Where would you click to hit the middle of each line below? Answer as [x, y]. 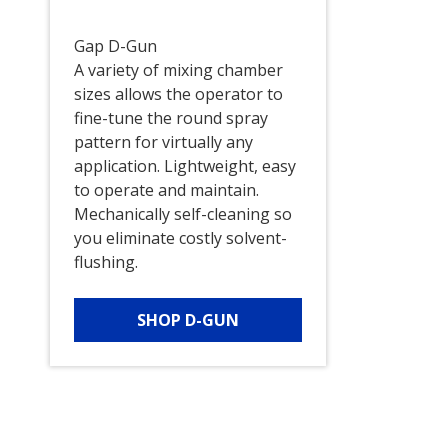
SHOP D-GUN [188, 320]
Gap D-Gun [115, 46]
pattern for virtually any [163, 142]
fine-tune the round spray [170, 118]
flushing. [105, 262]
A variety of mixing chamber [178, 70]
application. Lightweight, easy [184, 166]
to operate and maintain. [166, 190]
